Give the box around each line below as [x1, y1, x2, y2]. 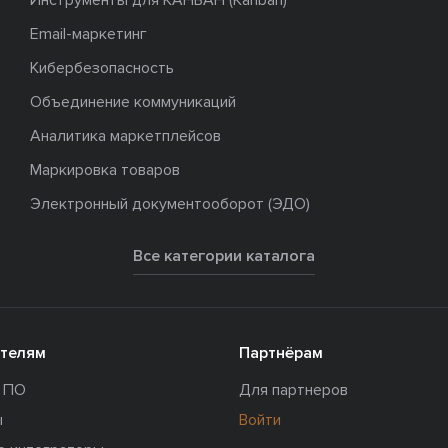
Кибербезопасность [29, 58, 174, 79]
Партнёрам [238, 343, 323, 364]
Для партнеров [238, 380, 348, 401]
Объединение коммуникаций [29, 92, 236, 113]
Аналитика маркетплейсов [29, 126, 221, 147]
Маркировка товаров [29, 160, 180, 181]
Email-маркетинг [29, 24, 147, 45]
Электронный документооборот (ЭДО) [29, 194, 310, 215]
